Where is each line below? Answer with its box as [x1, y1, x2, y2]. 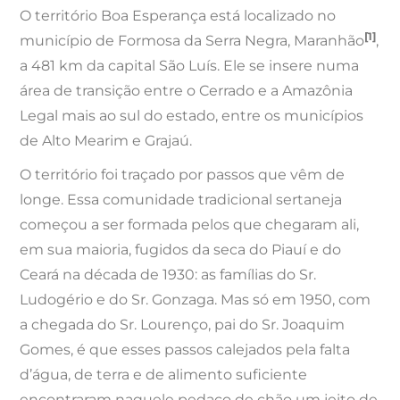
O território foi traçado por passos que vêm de [20, 166, 346, 184]
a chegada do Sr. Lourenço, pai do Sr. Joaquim [20, 316, 346, 334]
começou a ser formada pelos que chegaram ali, [20, 216, 360, 234]
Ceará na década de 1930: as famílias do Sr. [20, 266, 317, 284]
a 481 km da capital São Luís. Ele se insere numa [20, 57, 360, 75]
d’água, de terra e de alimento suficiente [20, 366, 308, 384]
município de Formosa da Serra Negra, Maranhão [20, 32, 365, 50]
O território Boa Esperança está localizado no [20, 7, 337, 25]
